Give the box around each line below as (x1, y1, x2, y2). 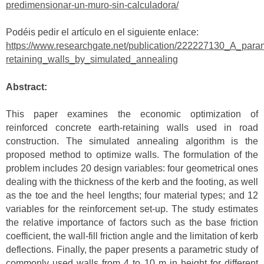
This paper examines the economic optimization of (6, 109, 258, 120)
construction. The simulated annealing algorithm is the (6, 136, 258, 147)
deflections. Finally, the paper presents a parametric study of (6, 245, 258, 255)
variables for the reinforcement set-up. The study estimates (6, 204, 258, 214)
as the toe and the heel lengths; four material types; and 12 (6, 190, 258, 201)
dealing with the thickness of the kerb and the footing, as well (6, 177, 258, 187)
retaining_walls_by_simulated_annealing (6, 54, 178, 65)
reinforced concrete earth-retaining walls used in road (6, 123, 258, 133)
